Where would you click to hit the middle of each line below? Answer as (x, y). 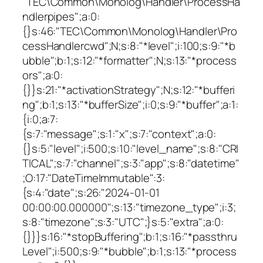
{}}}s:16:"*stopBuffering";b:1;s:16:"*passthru (130, 237)
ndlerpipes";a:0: (61, 17)
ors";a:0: (43, 75)
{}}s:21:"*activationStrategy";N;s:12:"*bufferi (129, 90)
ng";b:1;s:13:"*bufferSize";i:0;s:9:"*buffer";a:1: (131, 105)
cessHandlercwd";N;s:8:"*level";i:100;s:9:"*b (129, 46)
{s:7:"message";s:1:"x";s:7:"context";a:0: (119, 134)
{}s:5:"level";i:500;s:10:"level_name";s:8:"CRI (131, 149)
